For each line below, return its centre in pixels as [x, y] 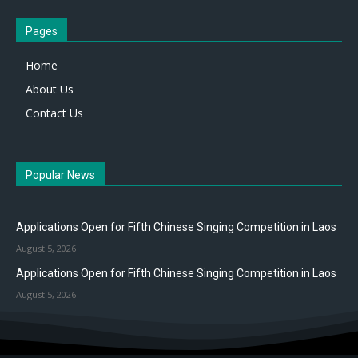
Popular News [60, 175]
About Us [50, 89]
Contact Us [54, 113]
